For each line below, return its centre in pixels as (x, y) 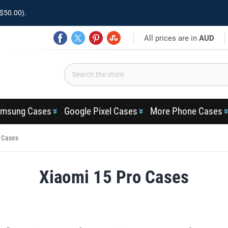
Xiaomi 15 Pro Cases (114, 177)
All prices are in (172, 38)
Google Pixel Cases (101, 111)
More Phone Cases (186, 111)
